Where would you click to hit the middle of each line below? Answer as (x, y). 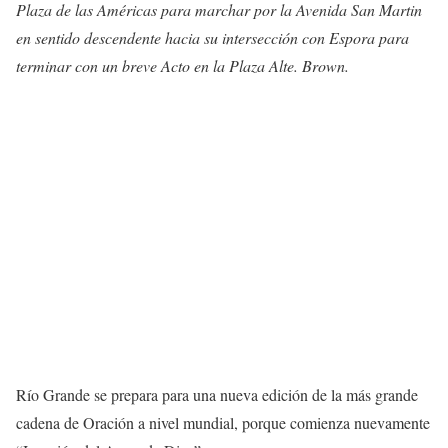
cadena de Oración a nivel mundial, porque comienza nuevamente (223, 422)
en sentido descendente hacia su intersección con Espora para (212, 37)
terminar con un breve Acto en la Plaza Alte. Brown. (182, 65)
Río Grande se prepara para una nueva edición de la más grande (217, 394)
